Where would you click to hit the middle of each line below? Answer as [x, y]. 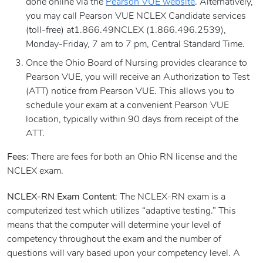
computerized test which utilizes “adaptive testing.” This [122, 212]
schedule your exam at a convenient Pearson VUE [127, 106]
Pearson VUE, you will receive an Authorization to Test [138, 78]
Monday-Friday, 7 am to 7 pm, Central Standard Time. [135, 45]
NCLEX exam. [35, 172]
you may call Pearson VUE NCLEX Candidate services [136, 17]
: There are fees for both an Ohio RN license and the [132, 158]
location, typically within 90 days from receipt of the [132, 120]
